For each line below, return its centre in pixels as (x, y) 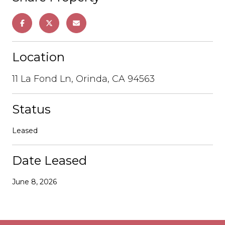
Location (38, 57)
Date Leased (49, 160)
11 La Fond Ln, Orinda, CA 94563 (83, 79)
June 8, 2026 (34, 182)
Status (31, 109)
